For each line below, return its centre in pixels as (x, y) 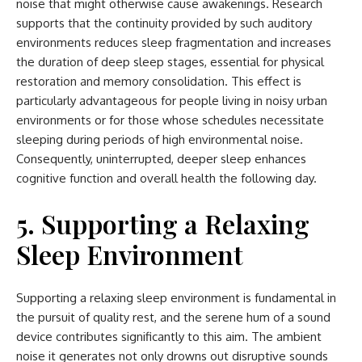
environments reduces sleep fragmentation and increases (174, 43)
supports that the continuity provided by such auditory (164, 23)
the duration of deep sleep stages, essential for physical (170, 62)
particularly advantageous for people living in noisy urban (172, 101)
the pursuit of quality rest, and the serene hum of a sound (173, 318)
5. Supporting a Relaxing (163, 224)
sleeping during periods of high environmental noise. (160, 140)
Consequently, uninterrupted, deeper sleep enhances (161, 159)
